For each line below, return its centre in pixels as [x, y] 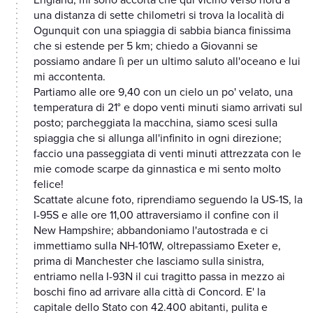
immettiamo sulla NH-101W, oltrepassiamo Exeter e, [157, 246]
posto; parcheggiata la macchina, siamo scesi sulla [155, 123]
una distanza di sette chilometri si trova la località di [159, 16]
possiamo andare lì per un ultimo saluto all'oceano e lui [167, 62]
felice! [49, 185]
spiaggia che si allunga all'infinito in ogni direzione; [158, 139]
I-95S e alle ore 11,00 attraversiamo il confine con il [156, 216]
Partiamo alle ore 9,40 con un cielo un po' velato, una [163, 93]
